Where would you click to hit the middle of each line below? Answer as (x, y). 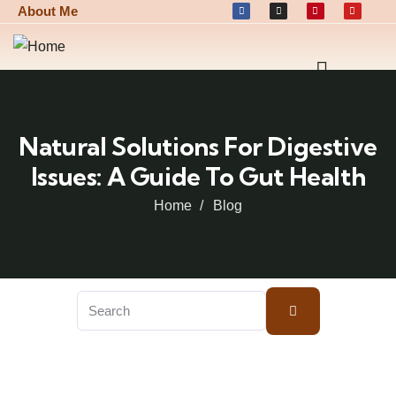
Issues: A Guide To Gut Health (198, 176)
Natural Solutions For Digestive (198, 146)
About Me (48, 11)
